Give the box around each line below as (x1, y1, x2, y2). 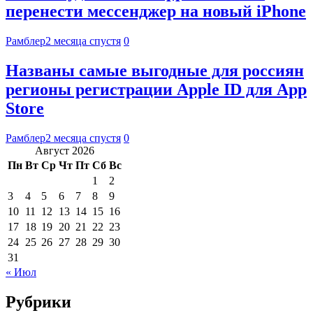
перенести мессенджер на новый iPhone (6, 2, 306, 21)
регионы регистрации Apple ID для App (6, 80, 307, 99)
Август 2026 (35, 144, 94, 156)
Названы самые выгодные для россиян (6, 61, 304, 80)
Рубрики (6, 292, 71, 311)
